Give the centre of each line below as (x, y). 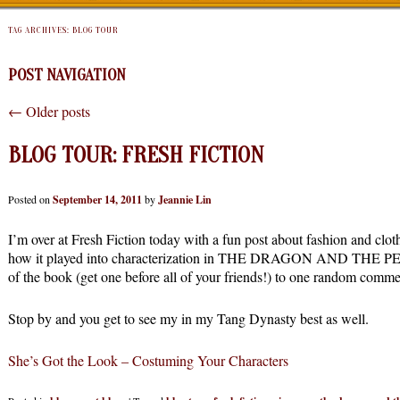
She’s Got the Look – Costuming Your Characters (148, 361)
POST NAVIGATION (67, 75)
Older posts (56, 111)
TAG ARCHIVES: (40, 30)
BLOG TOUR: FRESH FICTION (136, 156)
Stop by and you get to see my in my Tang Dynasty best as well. (188, 319)
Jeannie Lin (185, 200)
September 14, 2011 (97, 200)
